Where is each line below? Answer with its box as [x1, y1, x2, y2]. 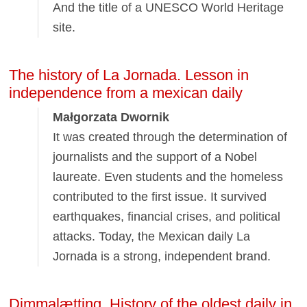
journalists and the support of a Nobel [53, 150, 258, 164]
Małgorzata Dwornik [53, 110, 170, 125]
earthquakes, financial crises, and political [53, 210, 281, 224]
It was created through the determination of [53, 130, 288, 145]
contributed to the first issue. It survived [53, 190, 267, 204]
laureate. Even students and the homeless [53, 170, 284, 184]
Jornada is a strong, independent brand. [53, 249, 271, 264]
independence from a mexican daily [9, 84, 243, 102]
